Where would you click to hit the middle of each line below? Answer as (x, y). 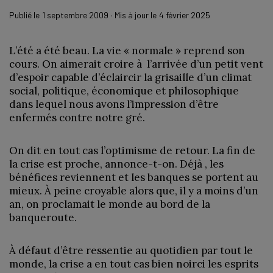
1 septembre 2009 (75, 15)
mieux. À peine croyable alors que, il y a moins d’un (134, 190)
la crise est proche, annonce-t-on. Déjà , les (116, 164)
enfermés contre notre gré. (77, 117)
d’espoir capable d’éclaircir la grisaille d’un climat (130, 77)
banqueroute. (43, 217)
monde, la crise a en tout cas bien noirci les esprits (134, 264)
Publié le (24, 15)
